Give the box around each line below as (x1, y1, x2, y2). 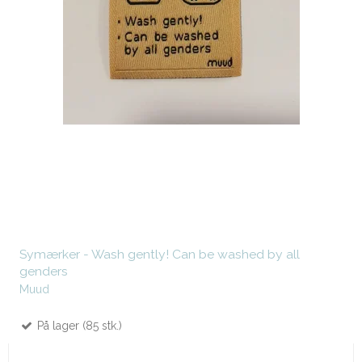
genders (19, 263, 68, 279)
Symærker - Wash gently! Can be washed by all (19, 246, 300, 262)
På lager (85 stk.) (34, 318, 122, 332)
